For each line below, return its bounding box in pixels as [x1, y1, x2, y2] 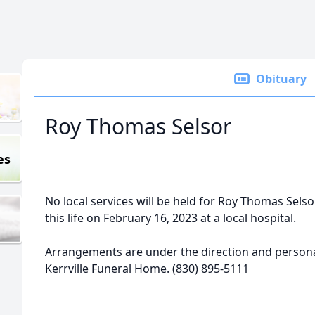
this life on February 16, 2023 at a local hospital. [45, 210, 296, 226]
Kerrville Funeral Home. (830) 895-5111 [45, 261, 249, 276]
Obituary [256, 71, 307, 86]
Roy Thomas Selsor [45, 112, 231, 141]
